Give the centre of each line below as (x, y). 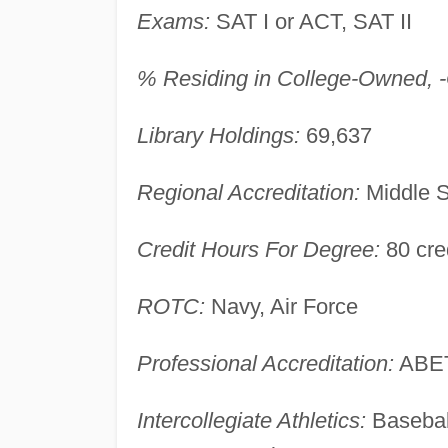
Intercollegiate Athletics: (251, 420)
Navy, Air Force (281, 306)
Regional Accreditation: (248, 192)
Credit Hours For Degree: (258, 249)
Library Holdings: (218, 135)
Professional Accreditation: (265, 363)
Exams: (173, 21)
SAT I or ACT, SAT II (310, 21)
